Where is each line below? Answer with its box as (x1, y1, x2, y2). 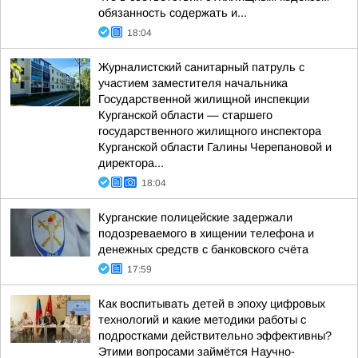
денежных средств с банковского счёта (98, 243, 308, 256)
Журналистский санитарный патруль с (98, 61, 304, 74)
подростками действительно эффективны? (98, 329, 332, 342)
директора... (98, 157, 164, 169)
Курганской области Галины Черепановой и (98, 141, 332, 153)
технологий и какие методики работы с (98, 313, 306, 326)
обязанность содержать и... (98, 6, 247, 19)
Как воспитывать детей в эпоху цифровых (98, 297, 325, 310)
